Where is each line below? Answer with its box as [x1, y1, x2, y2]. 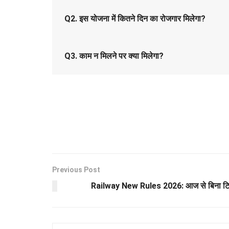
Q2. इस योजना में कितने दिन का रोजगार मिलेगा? [64, 14, 205, 24]
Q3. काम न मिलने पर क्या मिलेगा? [64, 51, 164, 61]
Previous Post [52, 166, 100, 174]
